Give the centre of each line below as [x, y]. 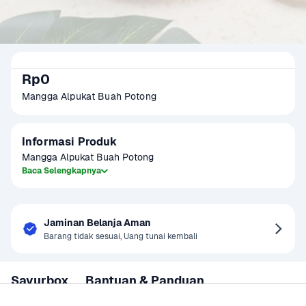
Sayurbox [40, 280]
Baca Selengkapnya [61, 171]
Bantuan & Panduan [145, 280]
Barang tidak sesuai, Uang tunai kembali [121, 236]
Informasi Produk [70, 142]
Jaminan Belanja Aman [97, 222]
